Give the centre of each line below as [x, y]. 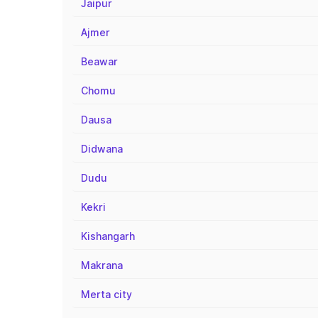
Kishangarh [108, 236]
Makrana [102, 265]
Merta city [106, 294]
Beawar [99, 61]
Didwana [102, 149]
